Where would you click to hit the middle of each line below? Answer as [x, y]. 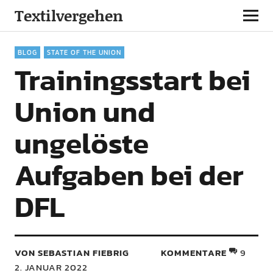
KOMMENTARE [194, 253]
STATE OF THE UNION [84, 52]
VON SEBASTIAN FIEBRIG [72, 253]
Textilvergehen [69, 16]
